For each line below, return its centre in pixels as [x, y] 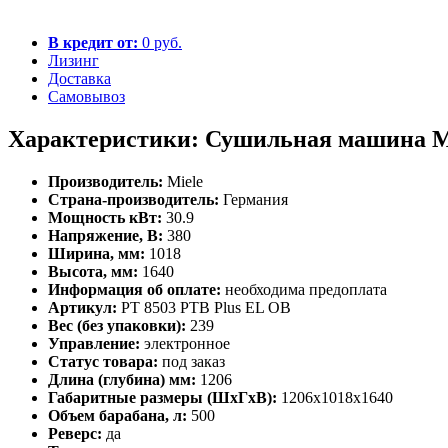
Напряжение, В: [105, 235]
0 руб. [160, 42]
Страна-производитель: [133, 199]
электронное [187, 343]
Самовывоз [86, 96]
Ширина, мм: [96, 253]
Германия [255, 199]
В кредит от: [93, 42]
